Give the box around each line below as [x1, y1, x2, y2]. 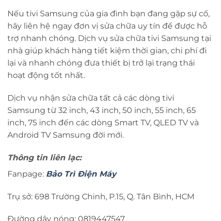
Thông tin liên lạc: [7, 152, 81, 162]
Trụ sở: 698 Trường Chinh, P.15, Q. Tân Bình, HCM [7, 191, 194, 201]
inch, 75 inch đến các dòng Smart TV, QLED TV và [7, 118, 199, 128]
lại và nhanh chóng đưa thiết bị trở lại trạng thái [7, 58, 195, 68]
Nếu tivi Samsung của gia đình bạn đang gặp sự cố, [7, 9, 210, 19]
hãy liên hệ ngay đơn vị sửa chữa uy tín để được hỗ [7, 21, 207, 31]
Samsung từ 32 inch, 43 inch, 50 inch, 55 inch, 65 [7, 106, 196, 115]
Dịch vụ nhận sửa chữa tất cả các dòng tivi [7, 93, 174, 103]
